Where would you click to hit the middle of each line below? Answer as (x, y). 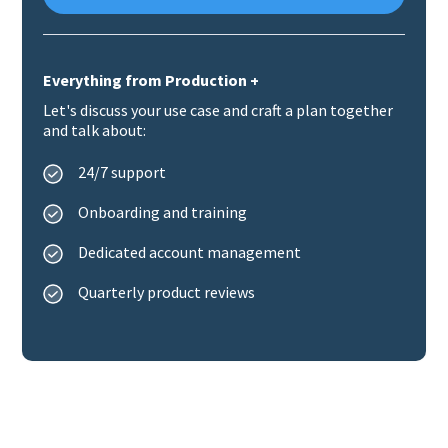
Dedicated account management (190, 252)
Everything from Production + (151, 80)
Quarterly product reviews (167, 292)
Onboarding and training (163, 212)
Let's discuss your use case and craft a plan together (218, 110)
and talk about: (95, 130)
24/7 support (122, 172)
